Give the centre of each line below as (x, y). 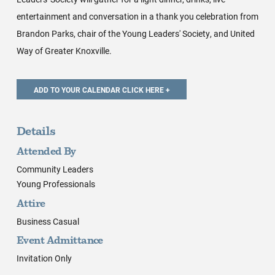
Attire (31, 204)
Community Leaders (55, 170)
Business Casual (48, 221)
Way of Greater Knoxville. (64, 51)
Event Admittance (60, 242)
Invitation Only (44, 259)
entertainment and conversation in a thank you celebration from (137, 17)
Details (36, 133)
